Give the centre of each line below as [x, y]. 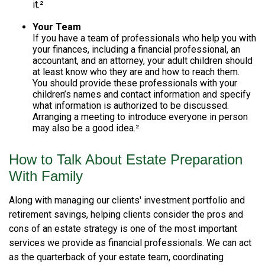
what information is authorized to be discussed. [131, 106]
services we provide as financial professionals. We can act [130, 243]
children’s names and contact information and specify [142, 94]
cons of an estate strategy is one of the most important [123, 229]
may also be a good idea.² [86, 128]
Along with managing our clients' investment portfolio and [127, 200]
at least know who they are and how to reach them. [136, 72]
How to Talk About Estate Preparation [126, 159]
